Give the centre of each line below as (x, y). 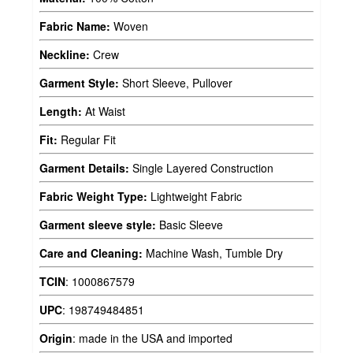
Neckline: (65, 54)
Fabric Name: (75, 26)
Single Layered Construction (201, 167)
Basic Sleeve (190, 224)
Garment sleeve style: (98, 224)
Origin (56, 338)
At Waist (104, 111)
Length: (61, 111)
